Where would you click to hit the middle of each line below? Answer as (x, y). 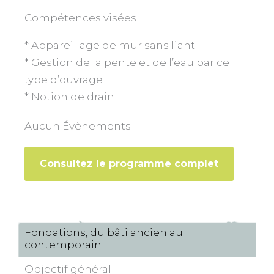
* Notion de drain (69, 97)
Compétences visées (80, 18)
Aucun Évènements (78, 126)
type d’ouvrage (64, 80)
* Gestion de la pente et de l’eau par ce (127, 63)
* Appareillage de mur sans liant (110, 46)
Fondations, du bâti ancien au (104, 233)
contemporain (63, 245)
